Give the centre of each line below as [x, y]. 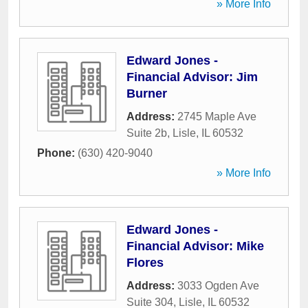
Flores [145, 263]
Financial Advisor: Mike [195, 246]
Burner [147, 93]
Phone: [57, 153]
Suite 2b [147, 133]
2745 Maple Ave [217, 117]
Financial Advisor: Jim [192, 77]
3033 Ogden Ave [218, 286]
